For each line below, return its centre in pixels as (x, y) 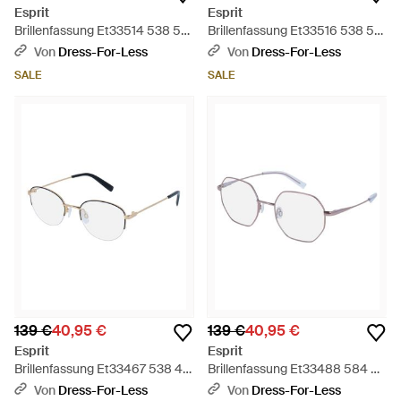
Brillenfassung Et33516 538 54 (295, 30)
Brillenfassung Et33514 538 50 (102, 30)
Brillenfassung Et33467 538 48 (102, 369)
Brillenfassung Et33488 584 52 (297, 369)
